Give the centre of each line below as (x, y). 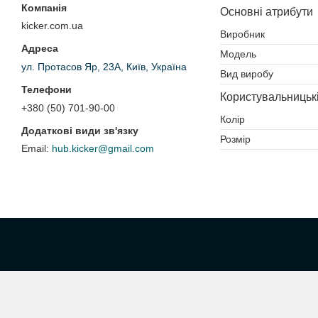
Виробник (242, 34)
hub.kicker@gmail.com (103, 149)
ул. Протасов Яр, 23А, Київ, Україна (104, 67)
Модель (238, 54)
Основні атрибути (267, 11)
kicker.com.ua (52, 26)
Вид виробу (247, 73)
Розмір (235, 139)
